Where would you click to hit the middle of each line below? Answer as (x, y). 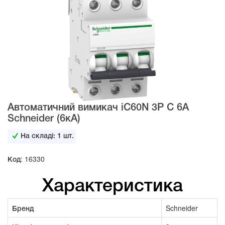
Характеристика (113, 183)
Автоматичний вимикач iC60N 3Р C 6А (98, 108)
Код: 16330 (26, 158)
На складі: (39, 136)
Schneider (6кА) (44, 119)
